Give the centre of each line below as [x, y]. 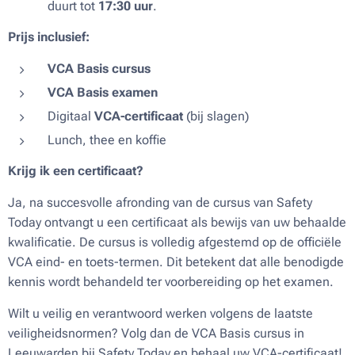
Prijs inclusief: [49, 36]
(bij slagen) [216, 116]
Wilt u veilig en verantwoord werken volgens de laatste [160, 313]
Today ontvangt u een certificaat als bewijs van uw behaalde [177, 222]
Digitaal [71, 116]
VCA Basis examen [103, 92]
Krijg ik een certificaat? [76, 170]
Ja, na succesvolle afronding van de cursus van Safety [160, 202]
